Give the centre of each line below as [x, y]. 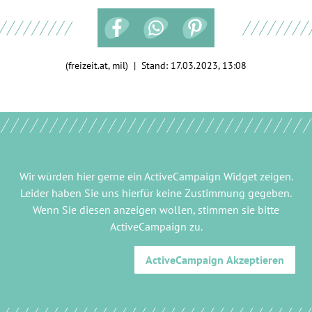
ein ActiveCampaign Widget [192, 176]
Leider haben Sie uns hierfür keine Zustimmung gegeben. [156, 193]
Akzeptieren [254, 259]
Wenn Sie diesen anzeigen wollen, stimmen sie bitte [156, 209]
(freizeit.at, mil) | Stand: [118, 65]
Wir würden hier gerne [73, 176]
